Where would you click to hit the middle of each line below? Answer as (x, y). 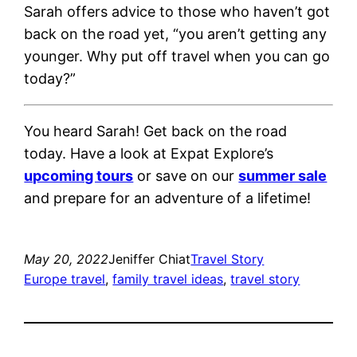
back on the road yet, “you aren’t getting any (176, 33)
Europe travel (65, 279)
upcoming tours (79, 175)
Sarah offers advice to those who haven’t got (177, 11)
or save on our (184, 175)
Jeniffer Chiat (150, 259)
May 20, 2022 (67, 259)
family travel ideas (168, 279)
